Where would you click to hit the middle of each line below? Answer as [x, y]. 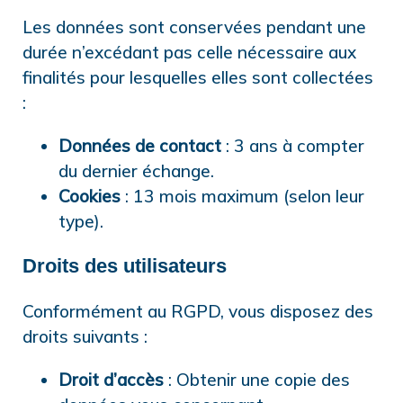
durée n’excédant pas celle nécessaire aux [189, 53]
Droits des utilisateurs [125, 266]
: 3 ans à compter [293, 145]
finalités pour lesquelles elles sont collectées [198, 78]
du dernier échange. [136, 170]
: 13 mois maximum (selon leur [242, 196]
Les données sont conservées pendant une [194, 27]
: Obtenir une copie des [257, 379]
